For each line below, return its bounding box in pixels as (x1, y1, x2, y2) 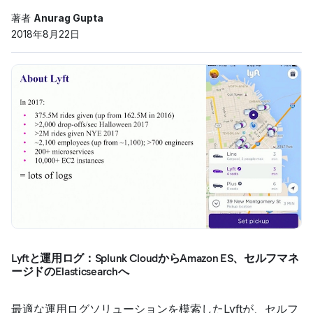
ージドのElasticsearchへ (11, 265, 129, 278)
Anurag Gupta (34, 12, 103, 24)
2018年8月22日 (11, 28, 80, 40)
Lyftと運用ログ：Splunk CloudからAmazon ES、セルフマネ (11, 252, 299, 265)
